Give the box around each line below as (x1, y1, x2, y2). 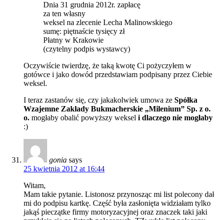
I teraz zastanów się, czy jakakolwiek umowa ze (24, 95, 174, 104)
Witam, (24, 181, 46, 190)
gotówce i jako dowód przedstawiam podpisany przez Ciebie (24, 70, 212, 79)
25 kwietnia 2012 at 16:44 (24, 164, 105, 173)
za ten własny (43, 9, 85, 18)
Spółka (174, 95, 197, 104)
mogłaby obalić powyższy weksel (29, 113, 138, 122)
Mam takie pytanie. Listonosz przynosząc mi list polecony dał (24, 190, 214, 198)
